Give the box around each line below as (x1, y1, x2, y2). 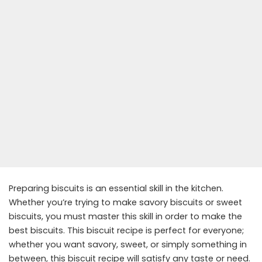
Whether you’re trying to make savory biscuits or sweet (9, 196, 242, 209)
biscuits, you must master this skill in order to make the (9, 211, 242, 223)
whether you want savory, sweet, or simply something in (9, 239, 247, 251)
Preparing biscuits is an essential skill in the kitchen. (9, 182, 223, 195)
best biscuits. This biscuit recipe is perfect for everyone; (9, 225, 244, 237)
